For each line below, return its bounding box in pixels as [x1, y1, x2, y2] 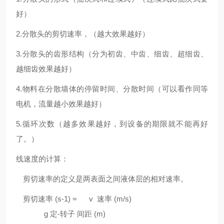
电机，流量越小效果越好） [16, 99, 106, 108]
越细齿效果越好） [16, 64, 76, 73]
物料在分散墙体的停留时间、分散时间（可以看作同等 [22, 84, 208, 93]
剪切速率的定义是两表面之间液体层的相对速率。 [23, 174, 188, 183]
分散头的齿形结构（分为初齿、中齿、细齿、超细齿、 [22, 49, 208, 58]
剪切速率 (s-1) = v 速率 [23, 194, 114, 203]
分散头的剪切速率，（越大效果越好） [22, 29, 149, 38]
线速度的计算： [16, 154, 68, 163]
